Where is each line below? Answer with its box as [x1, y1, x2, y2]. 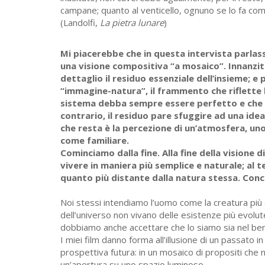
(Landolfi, [60, 17, 100, 29]
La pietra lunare [100, 17, 164, 29]
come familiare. [60, 134, 129, 147]
